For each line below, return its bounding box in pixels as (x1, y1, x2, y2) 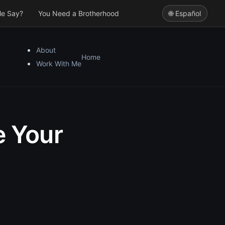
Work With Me (36, 59, 81, 68)
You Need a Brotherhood (38, 9, 119, 18)
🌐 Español (169, 9, 201, 18)
